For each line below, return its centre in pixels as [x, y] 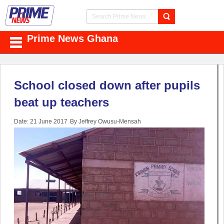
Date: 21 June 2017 [41, 122]
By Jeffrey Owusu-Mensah [105, 122]
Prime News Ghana [72, 39]
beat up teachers [61, 102]
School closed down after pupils [107, 85]
